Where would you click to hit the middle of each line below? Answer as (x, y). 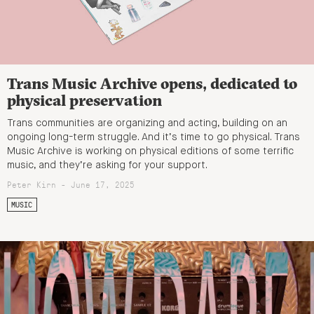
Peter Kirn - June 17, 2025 (71, 185)
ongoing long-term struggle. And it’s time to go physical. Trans (153, 138)
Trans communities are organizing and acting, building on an (147, 124)
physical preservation (84, 100)
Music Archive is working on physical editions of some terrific (150, 152)
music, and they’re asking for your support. (107, 166)
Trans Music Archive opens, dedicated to (152, 83)
